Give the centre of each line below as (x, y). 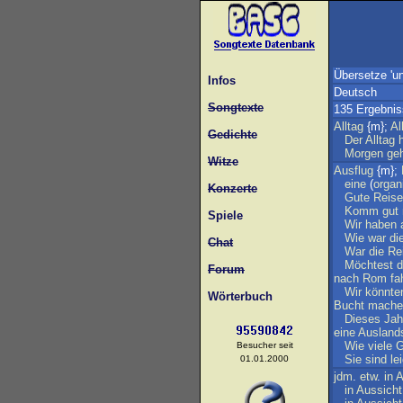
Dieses (363, 319)
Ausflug (354, 170)
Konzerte (233, 188)
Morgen (364, 153)
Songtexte (236, 107)
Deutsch (355, 92)
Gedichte (233, 134)
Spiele (222, 215)
